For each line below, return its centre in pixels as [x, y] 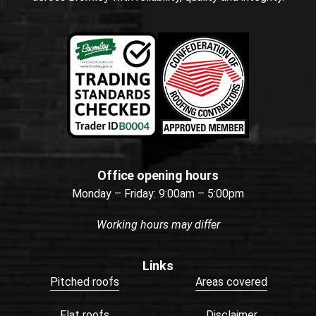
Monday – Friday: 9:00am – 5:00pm [158, 193]
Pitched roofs [85, 281]
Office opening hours [158, 175]
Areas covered [231, 281]
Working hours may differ [158, 224]
